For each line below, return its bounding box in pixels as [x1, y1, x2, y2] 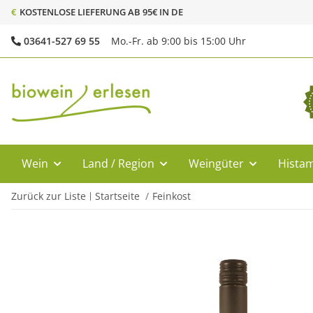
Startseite [95, 189, 140, 203]
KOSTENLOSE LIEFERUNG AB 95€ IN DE [20, 6, 183, 18]
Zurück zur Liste [11, 189, 86, 203]
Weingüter [189, 156, 244, 171]
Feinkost [152, 189, 191, 203]
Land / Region [82, 156, 154, 171]
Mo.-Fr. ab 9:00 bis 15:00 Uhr [111, 34, 246, 48]
